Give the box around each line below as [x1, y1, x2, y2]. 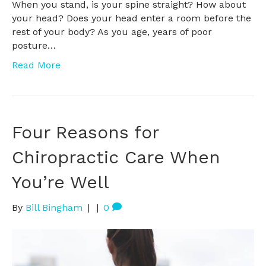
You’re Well [12, 171, 109, 192]
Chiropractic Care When [12, 146, 220, 167]
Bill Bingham [26, 201, 83, 213]
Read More [12, 59, 61, 71]
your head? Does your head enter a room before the [12, 12, 251, 24]
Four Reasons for [12, 121, 159, 142]
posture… [12, 39, 56, 51]
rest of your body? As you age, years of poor [12, 26, 212, 37]
